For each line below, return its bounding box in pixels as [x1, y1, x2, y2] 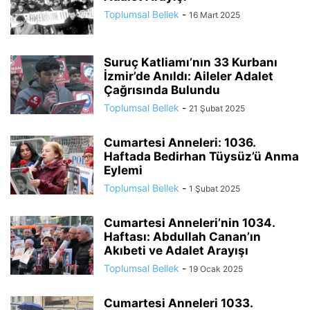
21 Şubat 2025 [189, 103, 245, 114]
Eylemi [104, 163, 143, 178]
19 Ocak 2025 [189, 264, 243, 275]
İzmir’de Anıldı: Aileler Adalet [104, 69, 273, 84]
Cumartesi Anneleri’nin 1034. [104, 216, 275, 230]
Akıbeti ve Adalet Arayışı [104, 244, 248, 258]
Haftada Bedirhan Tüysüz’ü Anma [104, 149, 299, 164]
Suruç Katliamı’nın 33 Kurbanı [104, 55, 277, 70]
